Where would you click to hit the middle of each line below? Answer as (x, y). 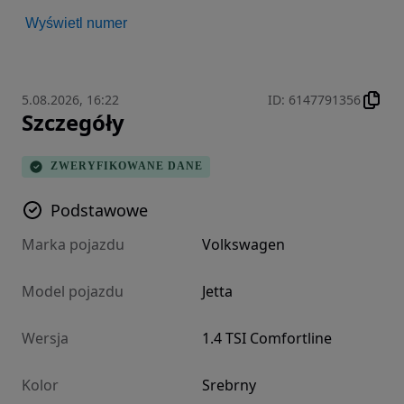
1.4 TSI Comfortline (267, 338)
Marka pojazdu (73, 244)
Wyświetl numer (76, 23)
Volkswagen (243, 244)
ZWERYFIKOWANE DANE (127, 166)
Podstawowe (99, 210)
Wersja (45, 338)
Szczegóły (73, 122)
